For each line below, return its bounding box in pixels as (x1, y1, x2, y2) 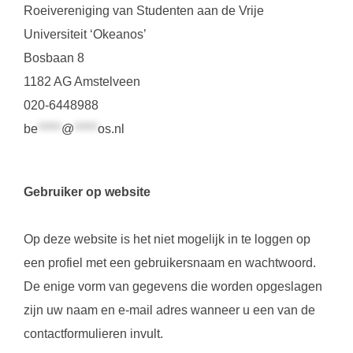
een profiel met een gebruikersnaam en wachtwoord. (24, 256, 316, 269)
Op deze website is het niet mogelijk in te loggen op (24, 232, 310, 246)
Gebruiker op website (24, 185, 150, 199)
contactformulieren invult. (24, 327, 163, 340)
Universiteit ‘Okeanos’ (24, 28, 147, 41)
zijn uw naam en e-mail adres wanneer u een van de (24, 303, 315, 317)
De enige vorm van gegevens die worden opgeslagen (24, 280, 322, 293)
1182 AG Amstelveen (24, 75, 140, 88)
